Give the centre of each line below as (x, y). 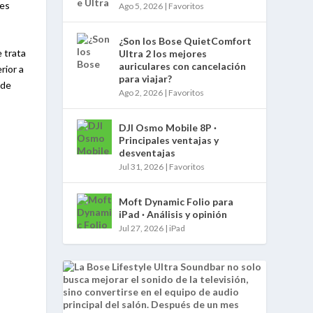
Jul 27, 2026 (141, 228)
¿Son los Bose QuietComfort (185, 41)
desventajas (147, 152)
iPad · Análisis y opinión (173, 214)
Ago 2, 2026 (141, 92)
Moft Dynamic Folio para (176, 201)
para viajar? (146, 78)
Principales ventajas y (169, 140)
